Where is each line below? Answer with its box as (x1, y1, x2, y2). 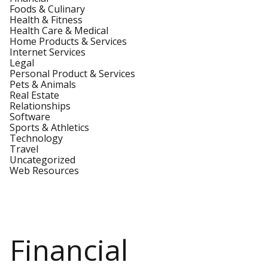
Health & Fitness (10, 13, 83, 26)
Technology (10, 132, 63, 145)
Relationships (10, 99, 71, 112)
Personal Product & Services (10, 67, 135, 80)
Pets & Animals (10, 78, 76, 91)
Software (10, 110, 50, 123)
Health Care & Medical (10, 24, 108, 37)
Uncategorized (10, 153, 75, 166)
